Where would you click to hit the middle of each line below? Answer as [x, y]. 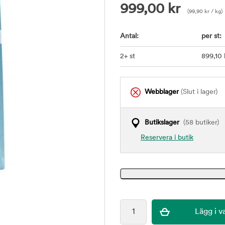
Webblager [162, 92]
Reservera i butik [167, 138]
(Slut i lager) [198, 92]
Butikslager [162, 123]
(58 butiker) [199, 123]
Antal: [129, 36]
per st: [211, 36]
